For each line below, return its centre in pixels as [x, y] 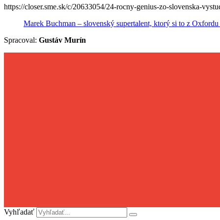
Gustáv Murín [62, 40]
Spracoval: [21, 40]
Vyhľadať [19, 212]
